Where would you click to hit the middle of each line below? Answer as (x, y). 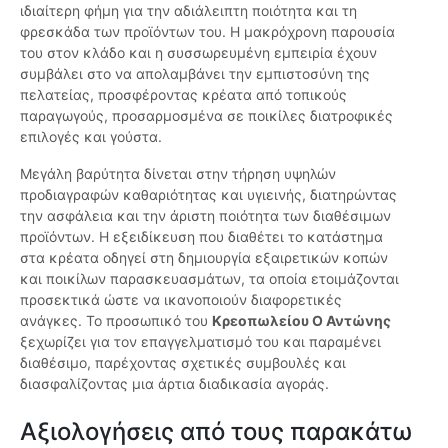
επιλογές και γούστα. (91, 137)
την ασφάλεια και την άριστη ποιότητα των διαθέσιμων (205, 216)
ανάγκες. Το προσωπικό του (116, 321)
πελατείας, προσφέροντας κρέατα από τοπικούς (183, 95)
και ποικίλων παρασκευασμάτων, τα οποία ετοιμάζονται (209, 279)
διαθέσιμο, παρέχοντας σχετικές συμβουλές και (183, 363)
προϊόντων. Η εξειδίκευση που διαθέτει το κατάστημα (201, 237)
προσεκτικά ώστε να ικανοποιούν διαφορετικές (181, 300)
